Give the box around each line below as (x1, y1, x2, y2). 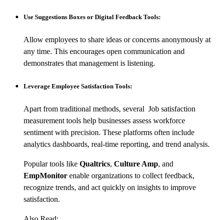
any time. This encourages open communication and (24, 47, 185, 55)
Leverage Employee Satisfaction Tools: (24, 82, 132, 90)
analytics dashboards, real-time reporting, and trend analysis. (24, 140, 210, 149)
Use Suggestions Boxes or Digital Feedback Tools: (24, 13, 161, 21)
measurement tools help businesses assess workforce (24, 116, 185, 125)
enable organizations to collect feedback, (67, 171, 194, 180)
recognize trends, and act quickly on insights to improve (24, 183, 196, 192)
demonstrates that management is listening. (24, 58, 155, 67)
